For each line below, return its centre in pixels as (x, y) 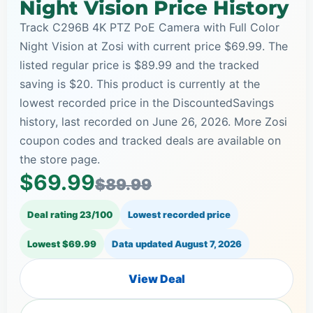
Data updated (143, 243)
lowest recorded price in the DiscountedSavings (147, 102)
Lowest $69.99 (62, 243)
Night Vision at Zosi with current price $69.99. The (154, 46)
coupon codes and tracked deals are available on (150, 140)
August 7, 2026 (208, 243)
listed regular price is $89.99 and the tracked (139, 65)
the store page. (60, 159)
